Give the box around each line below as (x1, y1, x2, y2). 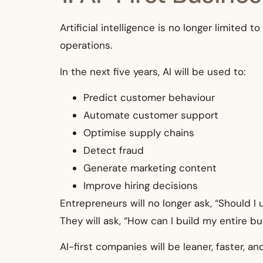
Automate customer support (83, 108, 218, 122)
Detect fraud (83, 143, 144, 157)
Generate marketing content (83, 161, 217, 174)
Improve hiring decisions (83, 178, 198, 192)
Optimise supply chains (83, 126, 194, 139)
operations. (60, 39, 112, 52)
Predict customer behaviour (83, 90, 215, 104)
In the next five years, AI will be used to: (60, 65, 245, 78)
